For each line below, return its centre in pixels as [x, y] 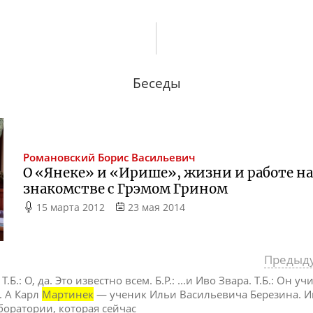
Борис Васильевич [147, 157]
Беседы [156, 83]
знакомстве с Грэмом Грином [126, 189]
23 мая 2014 [156, 207]
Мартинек [68, 294]
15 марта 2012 [71, 207]
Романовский [59, 157]
